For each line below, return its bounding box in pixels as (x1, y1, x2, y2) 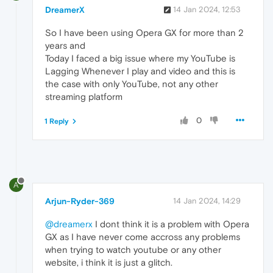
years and (45, 40, 85, 51)
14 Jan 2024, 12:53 (173, 5, 241, 15)
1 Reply (44, 117, 69, 126)
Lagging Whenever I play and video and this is (45, 66, 235, 77)
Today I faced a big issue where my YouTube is (45, 53, 235, 64)
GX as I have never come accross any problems (45, 232, 240, 243)
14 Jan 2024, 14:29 (173, 196, 241, 206)
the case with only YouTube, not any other (45, 79, 218, 90)
